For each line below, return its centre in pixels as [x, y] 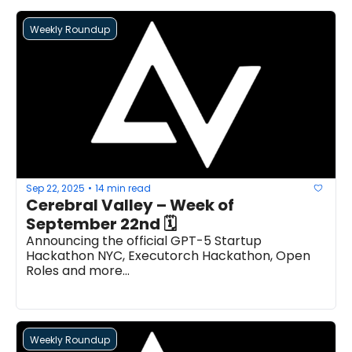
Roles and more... [78, 271]
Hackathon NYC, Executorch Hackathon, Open [168, 256]
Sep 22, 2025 [55, 188]
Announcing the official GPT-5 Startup [144, 241]
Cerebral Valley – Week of [130, 205]
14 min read [123, 188]
